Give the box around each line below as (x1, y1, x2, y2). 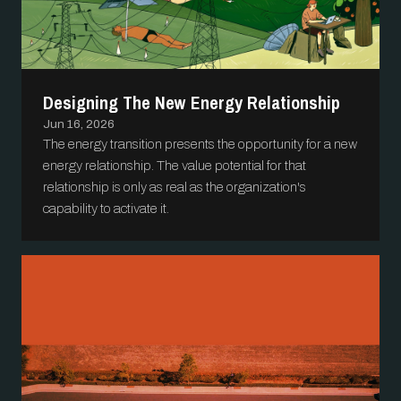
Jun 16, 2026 (43, 116, 115, 131)
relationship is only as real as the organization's (43, 179, 306, 194)
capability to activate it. (43, 200, 169, 216)
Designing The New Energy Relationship (43, 90, 340, 115)
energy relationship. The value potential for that (43, 158, 306, 173)
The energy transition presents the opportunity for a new (43, 136, 357, 151)
